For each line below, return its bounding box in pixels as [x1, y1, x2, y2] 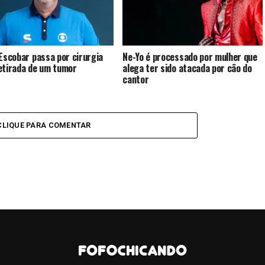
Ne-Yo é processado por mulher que [122, 49, 257, 64]
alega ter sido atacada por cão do [122, 60, 252, 75]
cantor [122, 72, 149, 86]
